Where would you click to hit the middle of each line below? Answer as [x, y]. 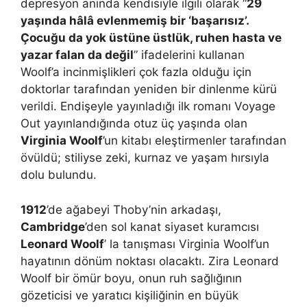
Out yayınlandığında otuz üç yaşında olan [134, 123]
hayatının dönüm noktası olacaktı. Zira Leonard [150, 261]
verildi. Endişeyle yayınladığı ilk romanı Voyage [148, 106]
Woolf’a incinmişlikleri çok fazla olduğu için [136, 72]
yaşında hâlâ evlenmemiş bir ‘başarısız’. [135, 21]
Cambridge [53, 226]
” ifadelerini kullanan [189, 55]
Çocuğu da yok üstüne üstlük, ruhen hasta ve [151, 38]
